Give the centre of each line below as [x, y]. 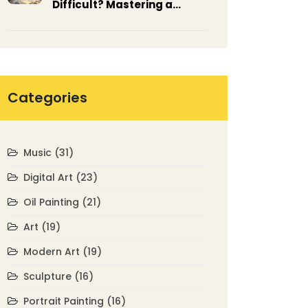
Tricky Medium [93, 22]
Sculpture [49, 276]
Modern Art [53, 252]
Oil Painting [53, 202]
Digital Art [49, 177]
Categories [47, 98]
